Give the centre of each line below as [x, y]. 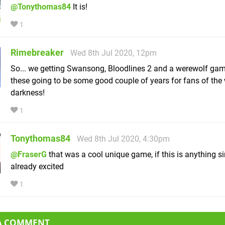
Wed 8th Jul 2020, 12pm [114, 53]
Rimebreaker [37, 53]
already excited [37, 167]
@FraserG [29, 155]
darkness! [28, 93]
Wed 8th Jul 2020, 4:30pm [123, 139]
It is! [79, 7]
